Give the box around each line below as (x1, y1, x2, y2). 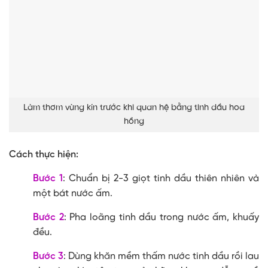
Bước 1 (33, 173, 63, 184)
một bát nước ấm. (33, 188, 112, 199)
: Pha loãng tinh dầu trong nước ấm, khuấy (63, 212, 260, 223)
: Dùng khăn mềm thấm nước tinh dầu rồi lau (63, 251, 259, 261)
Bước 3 (33, 251, 63, 261)
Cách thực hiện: (9, 149, 78, 160)
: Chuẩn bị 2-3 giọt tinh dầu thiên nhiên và (63, 173, 259, 184)
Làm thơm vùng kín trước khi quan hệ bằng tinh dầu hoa (23, 103, 245, 113)
